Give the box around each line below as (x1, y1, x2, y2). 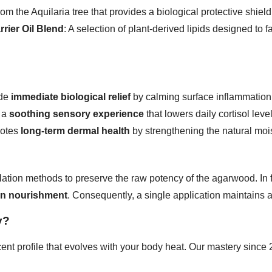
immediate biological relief (11, 92, 131, 103)
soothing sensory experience (9, 109, 144, 120)
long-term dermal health (21, 126, 130, 137)
